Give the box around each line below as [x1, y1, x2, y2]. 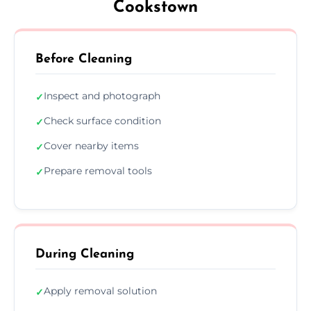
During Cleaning [35, 247, 134, 261]
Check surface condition [44, 114, 161, 127]
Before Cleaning [35, 52, 132, 66]
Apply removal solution [44, 284, 157, 297]
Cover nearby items [44, 139, 139, 152]
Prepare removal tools [44, 164, 152, 177]
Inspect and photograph [44, 89, 160, 102]
